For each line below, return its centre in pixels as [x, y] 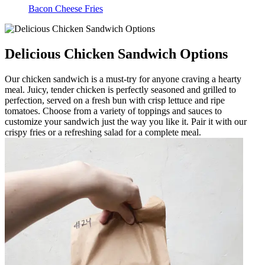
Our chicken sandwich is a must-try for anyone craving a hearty [123, 79]
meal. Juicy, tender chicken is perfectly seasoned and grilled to [120, 89]
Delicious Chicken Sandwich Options [116, 54]
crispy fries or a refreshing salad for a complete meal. [103, 132]
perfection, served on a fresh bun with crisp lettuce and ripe [115, 100]
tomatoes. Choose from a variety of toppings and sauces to [113, 111]
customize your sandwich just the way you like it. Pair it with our [126, 121]
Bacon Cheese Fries [66, 8]
